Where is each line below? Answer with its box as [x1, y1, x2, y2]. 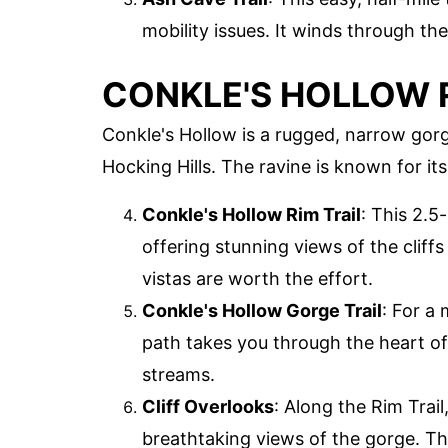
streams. [142, 364, 215, 386]
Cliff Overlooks [142, 396, 274, 418]
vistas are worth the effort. [142, 268, 373, 290]
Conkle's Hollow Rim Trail [142, 204, 361, 226]
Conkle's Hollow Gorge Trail [142, 300, 382, 322]
